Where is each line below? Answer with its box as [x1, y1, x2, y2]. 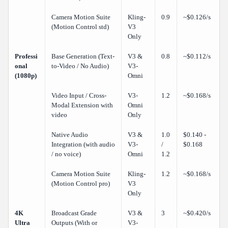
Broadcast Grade [51, 209, 97, 217]
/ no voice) [51, 150, 81, 158]
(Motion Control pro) [51, 180, 110, 188]
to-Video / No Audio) [51, 62, 109, 70]
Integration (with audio [51, 140, 115, 149]
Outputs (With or [51, 219, 97, 227]
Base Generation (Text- [51, 52, 115, 61]
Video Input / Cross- [51, 92, 106, 100]
